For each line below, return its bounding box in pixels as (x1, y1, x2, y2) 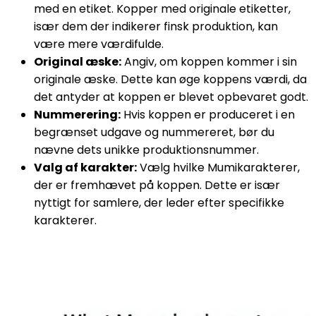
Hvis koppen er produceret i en (123, 106, 295, 123)
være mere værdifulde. (34, 35, 164, 52)
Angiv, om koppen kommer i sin (124, 53, 297, 70)
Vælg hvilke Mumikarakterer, (140, 159, 300, 176)
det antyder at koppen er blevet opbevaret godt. (34, 88, 308, 105)
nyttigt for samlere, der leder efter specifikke (34, 194, 284, 211)
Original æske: (34, 53, 121, 70)
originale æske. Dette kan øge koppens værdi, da (34, 71, 307, 87)
